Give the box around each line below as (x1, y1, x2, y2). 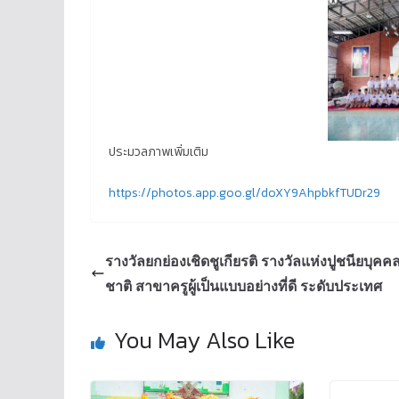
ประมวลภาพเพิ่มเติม (109, 142, 208, 162)
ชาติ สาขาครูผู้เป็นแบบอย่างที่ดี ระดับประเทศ (105, 276, 382, 297)
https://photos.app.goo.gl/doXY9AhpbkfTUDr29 (109, 183, 380, 203)
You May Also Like (114, 322, 295, 358)
